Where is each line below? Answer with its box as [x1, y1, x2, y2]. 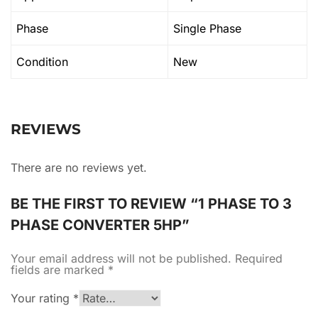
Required [235, 251, 283, 265]
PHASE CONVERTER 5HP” [11, 216, 190, 234]
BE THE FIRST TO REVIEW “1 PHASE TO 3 [11, 195, 292, 212]
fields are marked [11, 263, 108, 277]
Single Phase [173, 21, 241, 35]
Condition [16, 55, 68, 69]
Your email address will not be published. [11, 251, 231, 265]
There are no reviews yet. [11, 160, 147, 175]
